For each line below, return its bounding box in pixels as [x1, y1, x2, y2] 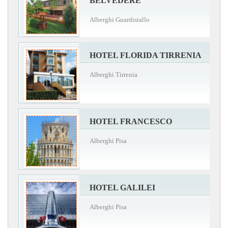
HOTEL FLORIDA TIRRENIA [90, 50, 202, 60]
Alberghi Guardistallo [90, 15, 150, 23]
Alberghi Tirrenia [90, 70, 137, 78]
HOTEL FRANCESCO [90, 117, 172, 126]
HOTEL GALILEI [90, 183, 155, 192]
